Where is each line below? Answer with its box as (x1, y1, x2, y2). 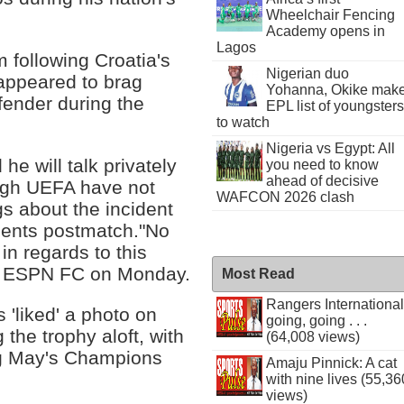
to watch (216, 115, 271, 130)
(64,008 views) (265, 329, 360, 344)
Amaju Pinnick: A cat (265, 355, 397, 371)
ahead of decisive (265, 173, 379, 188)
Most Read (222, 266, 296, 281)
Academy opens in (265, 23, 385, 39)
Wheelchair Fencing (265, 7, 395, 23)
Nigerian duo (265, 66, 349, 81)
